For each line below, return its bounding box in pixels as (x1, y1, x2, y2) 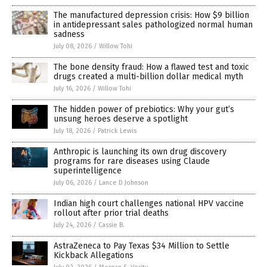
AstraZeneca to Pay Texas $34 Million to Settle (54, 241, 229, 251)
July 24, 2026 (54, 221, 91, 229)
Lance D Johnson (99, 179, 148, 187)
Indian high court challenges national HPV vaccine (54, 198, 244, 209)
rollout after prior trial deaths (54, 208, 169, 218)
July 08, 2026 (54, 42, 92, 50)
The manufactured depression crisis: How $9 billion (54, 10, 249, 20)
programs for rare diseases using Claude (54, 156, 210, 166)
